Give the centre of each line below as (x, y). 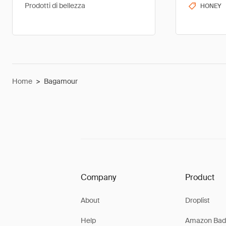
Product (200, 177)
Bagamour (61, 81)
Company (98, 177)
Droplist (197, 200)
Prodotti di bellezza (55, 6)
